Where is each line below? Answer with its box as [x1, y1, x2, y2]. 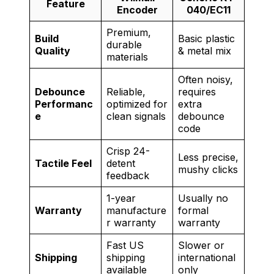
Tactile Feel [35, 157, 92, 169]
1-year [106, 191, 136, 204]
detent [106, 157, 135, 169]
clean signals [106, 109, 166, 122]
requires [178, 85, 216, 98]
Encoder [116, 3, 158, 16]
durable [106, 38, 142, 51]
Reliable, [106, 85, 146, 98]
